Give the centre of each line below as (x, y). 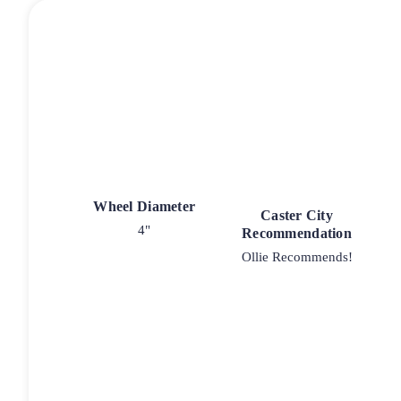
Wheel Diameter (145, 206)
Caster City (297, 215)
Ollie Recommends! (297, 256)
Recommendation (297, 233)
